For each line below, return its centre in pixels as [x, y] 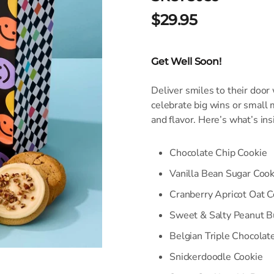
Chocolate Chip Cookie [218, 153]
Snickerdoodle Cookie [216, 257]
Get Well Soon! [186, 62]
